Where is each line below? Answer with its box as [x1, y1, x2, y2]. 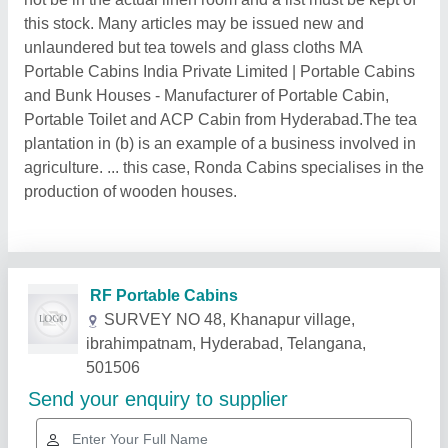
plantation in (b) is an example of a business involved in [24, 135, 416, 152]
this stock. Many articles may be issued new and [24, 15, 364, 32]
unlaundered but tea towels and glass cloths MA [24, 39, 362, 56]
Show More [330, 339, 411, 356]
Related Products [20, 335, 198, 360]
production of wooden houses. [24, 183, 237, 200]
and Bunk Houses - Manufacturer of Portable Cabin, [24, 87, 389, 104]
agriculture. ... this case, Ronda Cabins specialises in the [24, 159, 424, 176]
